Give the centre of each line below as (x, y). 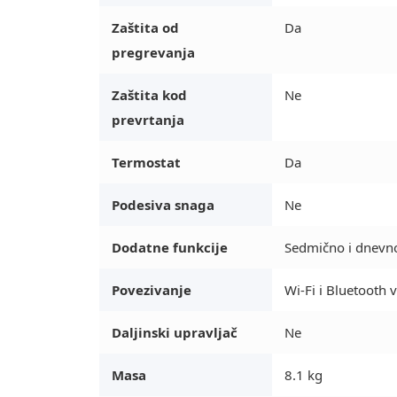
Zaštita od (145, 27)
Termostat (146, 162)
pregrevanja (153, 52)
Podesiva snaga (163, 204)
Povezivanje (152, 289)
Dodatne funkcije (170, 247)
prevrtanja (148, 119)
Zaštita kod (149, 94)
